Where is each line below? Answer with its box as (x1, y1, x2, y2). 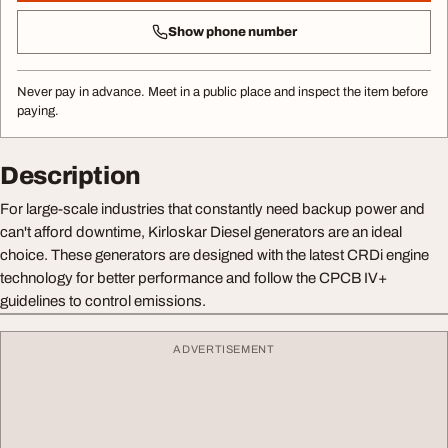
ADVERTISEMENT (173, 343, 275, 356)
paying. (17, 104, 59, 119)
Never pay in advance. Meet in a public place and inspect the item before (17, 85, 428, 100)
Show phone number (167, 24, 297, 39)
